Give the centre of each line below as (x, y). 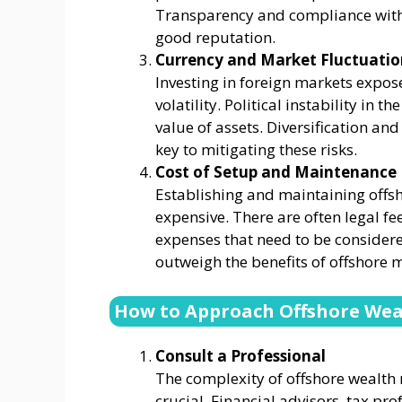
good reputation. (215, 38)
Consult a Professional (240, 355)
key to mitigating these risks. (256, 150)
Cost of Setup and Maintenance (276, 172)
